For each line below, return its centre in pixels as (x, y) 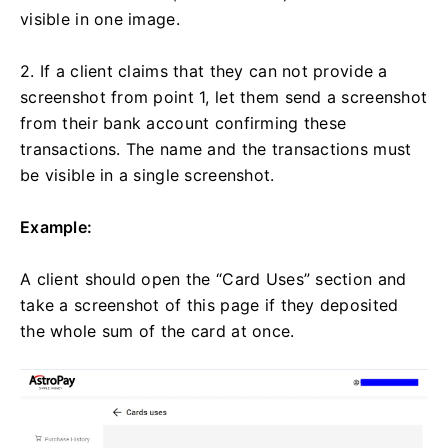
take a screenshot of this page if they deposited (209, 305)
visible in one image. (100, 19)
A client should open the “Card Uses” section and (213, 279)
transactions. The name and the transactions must (216, 149)
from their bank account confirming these (183, 123)
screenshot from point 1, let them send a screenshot (224, 97)
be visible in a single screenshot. (147, 175)
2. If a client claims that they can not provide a (204, 71)
